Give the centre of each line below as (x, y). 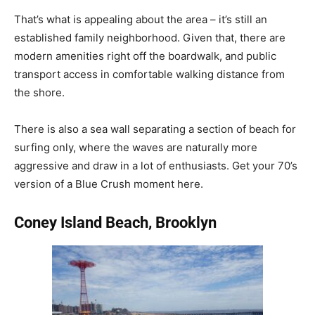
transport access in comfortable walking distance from (149, 74)
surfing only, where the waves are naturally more (136, 147)
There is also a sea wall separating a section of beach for (155, 129)
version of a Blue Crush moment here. (109, 184)
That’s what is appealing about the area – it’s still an (141, 19)
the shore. (39, 92)
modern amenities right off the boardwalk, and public (145, 56)
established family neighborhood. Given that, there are (150, 37)
